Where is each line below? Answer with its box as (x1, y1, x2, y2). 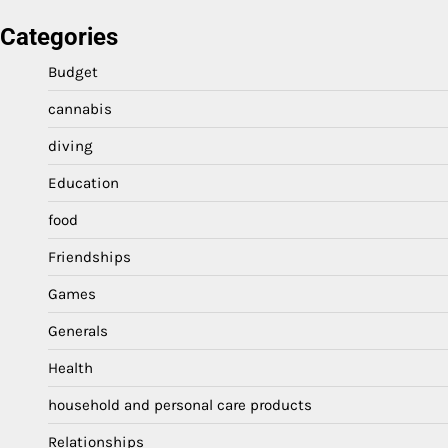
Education (48, 173, 119, 192)
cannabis (48, 99, 112, 118)
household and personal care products (48, 395, 312, 414)
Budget (48, 62, 98, 81)
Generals (48, 321, 108, 340)
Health (48, 358, 93, 377)
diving (48, 136, 93, 155)
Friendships (48, 247, 131, 266)
